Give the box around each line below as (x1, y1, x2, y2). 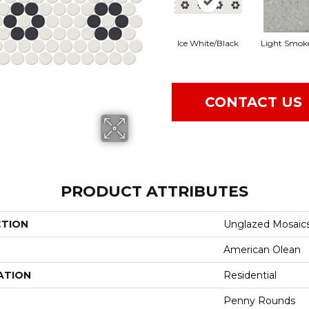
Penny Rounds (223, 294, 295, 307)
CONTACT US (205, 94, 302, 111)
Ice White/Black (177, 37, 239, 48)
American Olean (223, 243, 301, 256)
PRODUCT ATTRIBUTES (61, 181, 248, 201)
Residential (223, 268, 277, 281)
